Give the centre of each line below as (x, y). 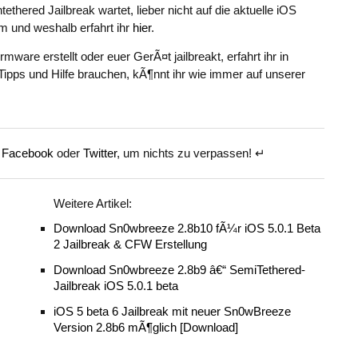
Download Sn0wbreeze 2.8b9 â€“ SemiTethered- (179, 270)
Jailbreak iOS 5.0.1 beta (116, 286)
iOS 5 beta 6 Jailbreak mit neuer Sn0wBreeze (172, 311)
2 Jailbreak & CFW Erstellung (130, 244)
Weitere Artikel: (93, 203)
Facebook (28, 153)
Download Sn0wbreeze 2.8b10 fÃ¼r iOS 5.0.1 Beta (187, 228)
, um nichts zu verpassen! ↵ (191, 153)
